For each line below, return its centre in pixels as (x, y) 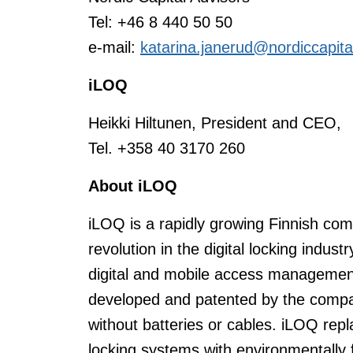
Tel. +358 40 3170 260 (167, 148)
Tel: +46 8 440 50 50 (160, 22)
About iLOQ (133, 186)
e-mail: (114, 47)
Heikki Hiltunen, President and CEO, (215, 123)
